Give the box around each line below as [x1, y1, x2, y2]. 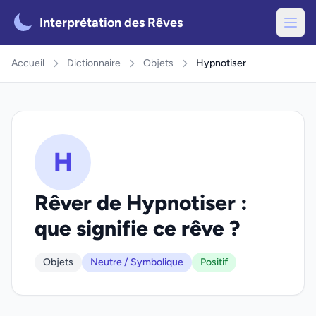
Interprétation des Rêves [39, 15, 183, 30]
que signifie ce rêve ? [35, 215, 241, 241]
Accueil [11, 57, 44, 69]
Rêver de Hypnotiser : [35, 190, 248, 216]
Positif [200, 256, 228, 268]
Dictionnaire [67, 57, 121, 69]
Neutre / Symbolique [90, 256, 183, 268]
